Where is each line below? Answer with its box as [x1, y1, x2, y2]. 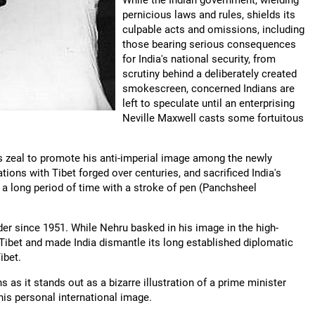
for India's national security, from [122, 53, 276, 65]
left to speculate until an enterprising [122, 97, 295, 110]
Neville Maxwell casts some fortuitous [122, 112, 304, 124]
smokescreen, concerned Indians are [122, 82, 295, 95]
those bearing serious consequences [122, 38, 296, 51]
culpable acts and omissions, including [122, 23, 304, 36]
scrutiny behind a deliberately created [122, 67, 297, 80]
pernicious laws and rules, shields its [122, 8, 295, 21]
